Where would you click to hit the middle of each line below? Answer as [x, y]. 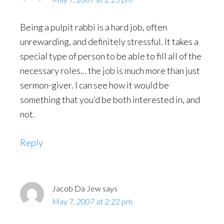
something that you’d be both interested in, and [110, 99]
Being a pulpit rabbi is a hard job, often [93, 27]
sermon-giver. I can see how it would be [94, 85]
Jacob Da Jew [76, 188]
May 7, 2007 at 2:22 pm [92, 201]
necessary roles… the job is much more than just [110, 70]
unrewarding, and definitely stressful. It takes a [109, 41]
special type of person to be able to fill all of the [111, 56]
